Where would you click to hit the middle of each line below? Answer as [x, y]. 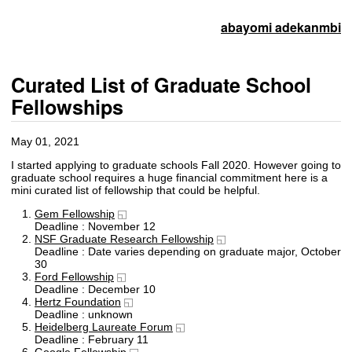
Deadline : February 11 [92, 340]
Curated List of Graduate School [161, 85]
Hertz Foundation [78, 302]
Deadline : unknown [84, 315]
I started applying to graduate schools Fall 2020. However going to [176, 165]
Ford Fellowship [74, 277]
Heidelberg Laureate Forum [104, 327]
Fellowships [67, 107]
